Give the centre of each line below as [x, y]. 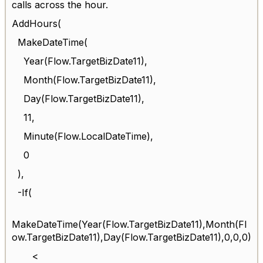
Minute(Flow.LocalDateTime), [88, 136]
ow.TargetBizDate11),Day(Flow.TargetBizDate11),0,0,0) [131, 237]
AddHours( [36, 23]
